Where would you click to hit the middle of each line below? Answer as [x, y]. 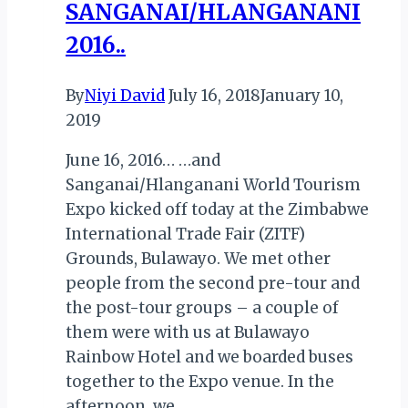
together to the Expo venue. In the [200, 381]
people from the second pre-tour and [213, 283]
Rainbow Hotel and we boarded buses [209, 357]
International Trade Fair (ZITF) [185, 234]
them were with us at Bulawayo [188, 332]
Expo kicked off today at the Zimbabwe [217, 209]
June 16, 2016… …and [143, 160]
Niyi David [125, 95]
